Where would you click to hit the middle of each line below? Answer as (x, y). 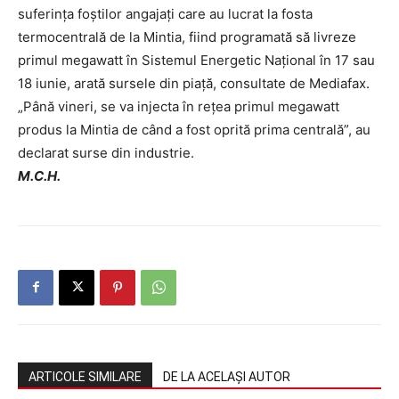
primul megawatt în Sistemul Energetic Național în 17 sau (196, 60)
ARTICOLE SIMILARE (85, 376)
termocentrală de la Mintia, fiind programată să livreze (187, 37)
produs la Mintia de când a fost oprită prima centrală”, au (194, 129)
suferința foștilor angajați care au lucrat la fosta (165, 13)
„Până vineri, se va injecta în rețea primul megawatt (179, 106)
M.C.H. (39, 175)
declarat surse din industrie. (106, 152)
